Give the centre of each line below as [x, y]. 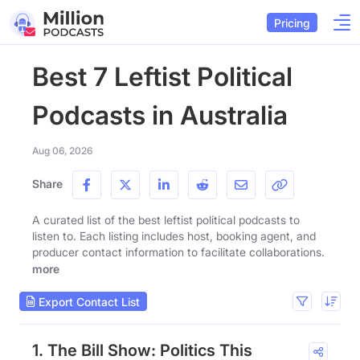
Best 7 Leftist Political [162, 77]
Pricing [292, 22]
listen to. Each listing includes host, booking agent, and [174, 236]
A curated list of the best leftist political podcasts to [166, 220]
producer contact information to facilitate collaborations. [178, 252]
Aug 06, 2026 [62, 151]
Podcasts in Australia [160, 115]
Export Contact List [88, 301]
